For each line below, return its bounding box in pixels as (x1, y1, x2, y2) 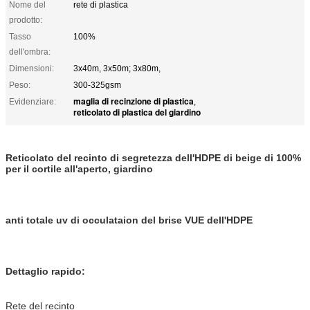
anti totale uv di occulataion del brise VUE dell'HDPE (6, 214, 255, 226)
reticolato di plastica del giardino (73, 105, 201, 118)
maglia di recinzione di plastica (73, 94, 194, 107)
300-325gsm (73, 80, 121, 90)
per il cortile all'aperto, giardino (6, 163, 153, 174)
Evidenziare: (9, 96, 56, 107)
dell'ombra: (9, 46, 51, 57)
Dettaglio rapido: (6, 265, 85, 277)
